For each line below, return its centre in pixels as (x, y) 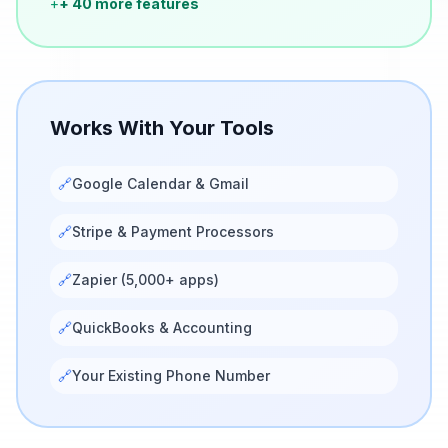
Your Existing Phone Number (171, 375)
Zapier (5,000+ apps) (145, 279)
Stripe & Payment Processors (173, 231)
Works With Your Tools (162, 128)
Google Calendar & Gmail (160, 183)
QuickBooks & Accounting (162, 327)
